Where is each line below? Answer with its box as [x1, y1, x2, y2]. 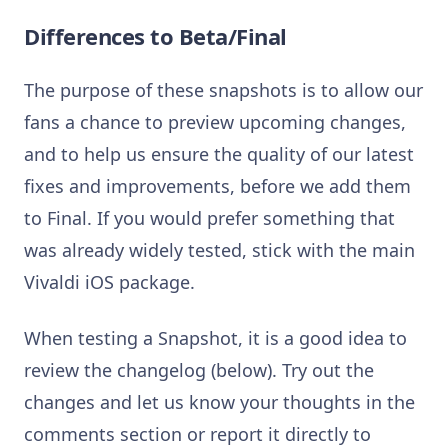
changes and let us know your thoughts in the [24, 389, 415, 414]
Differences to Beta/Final [24, 20, 287, 51]
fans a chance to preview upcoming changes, [24, 109, 406, 134]
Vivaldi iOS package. [24, 269, 195, 294]
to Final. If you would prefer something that [24, 205, 395, 230]
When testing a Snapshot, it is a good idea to [24, 325, 407, 350]
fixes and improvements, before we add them [24, 173, 411, 198]
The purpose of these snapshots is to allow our [24, 77, 423, 102]
